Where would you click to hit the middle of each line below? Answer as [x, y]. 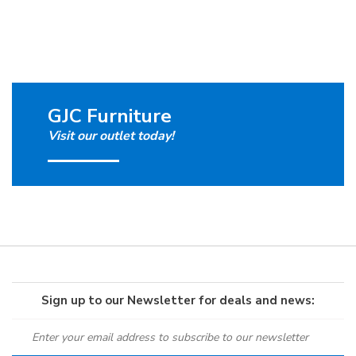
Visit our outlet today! [111, 135]
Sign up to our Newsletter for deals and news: [178, 300]
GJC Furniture [110, 116]
